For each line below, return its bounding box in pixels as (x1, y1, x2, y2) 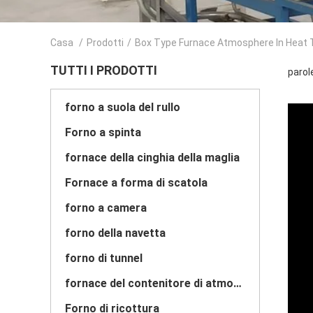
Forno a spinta (65, 126, 141, 139)
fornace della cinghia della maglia (65, 151, 240, 164)
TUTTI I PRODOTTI (50, 63, 157, 78)
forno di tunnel (65, 252, 143, 265)
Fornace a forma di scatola (65, 176, 208, 189)
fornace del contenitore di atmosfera (233, 277, 242, 290)
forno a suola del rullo (65, 101, 180, 114)
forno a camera (65, 201, 147, 214)
